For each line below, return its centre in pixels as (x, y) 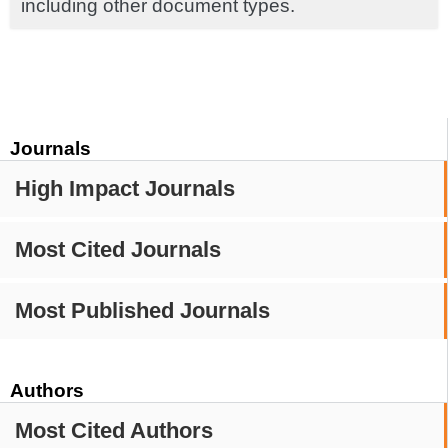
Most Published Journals (142, 311)
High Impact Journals (125, 189)
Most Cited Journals (118, 250)
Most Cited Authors (114, 431)
